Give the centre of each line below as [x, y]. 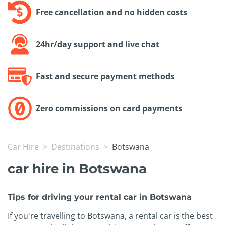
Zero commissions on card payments [109, 109]
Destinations [75, 147]
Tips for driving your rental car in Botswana [100, 197]
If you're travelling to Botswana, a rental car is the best [110, 216]
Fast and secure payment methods [105, 77]
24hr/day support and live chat [97, 44]
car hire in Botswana [77, 169]
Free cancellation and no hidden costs [111, 12]
